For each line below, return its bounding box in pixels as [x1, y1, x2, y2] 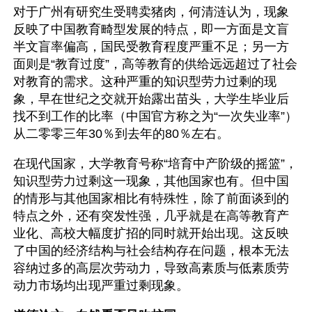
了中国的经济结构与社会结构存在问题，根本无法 [13, 244, 289, 258]
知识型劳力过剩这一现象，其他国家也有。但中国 [13, 174, 289, 188]
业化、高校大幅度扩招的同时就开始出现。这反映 [13, 226, 289, 240]
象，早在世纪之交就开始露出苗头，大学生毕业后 [13, 92, 289, 106]
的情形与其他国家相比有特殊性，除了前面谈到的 [13, 192, 289, 205]
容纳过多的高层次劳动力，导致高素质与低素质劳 [13, 261, 289, 275]
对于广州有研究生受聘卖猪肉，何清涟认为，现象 [13, 5, 289, 19]
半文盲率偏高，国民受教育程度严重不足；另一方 [13, 40, 289, 54]
